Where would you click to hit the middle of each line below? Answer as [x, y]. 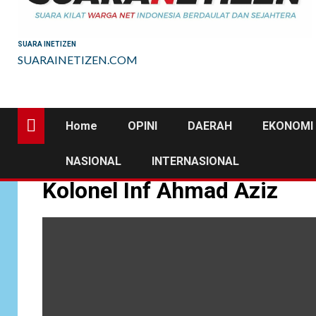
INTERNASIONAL [195, 162]
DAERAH [210, 126]
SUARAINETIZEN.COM [78, 60]
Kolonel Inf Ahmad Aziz [160, 191]
